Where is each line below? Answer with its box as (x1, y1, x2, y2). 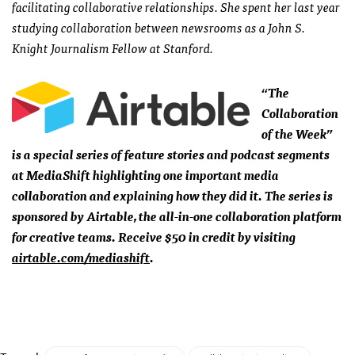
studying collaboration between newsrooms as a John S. (12, 17, 305, 38)
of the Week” (261, 123, 333, 144)
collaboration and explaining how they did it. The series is (12, 185, 333, 206)
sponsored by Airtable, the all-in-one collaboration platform (12, 205, 342, 227)
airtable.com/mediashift (12, 246, 150, 268)
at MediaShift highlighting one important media (12, 164, 279, 185)
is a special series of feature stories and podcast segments (12, 143, 330, 165)
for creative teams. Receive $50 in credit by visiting (12, 226, 296, 247)
